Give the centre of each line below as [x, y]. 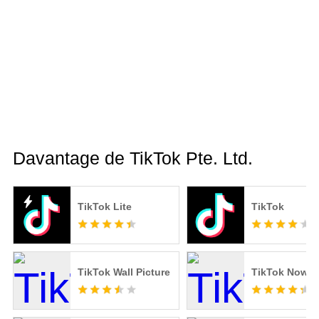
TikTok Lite [104, 207]
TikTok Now [279, 272]
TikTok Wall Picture [124, 272]
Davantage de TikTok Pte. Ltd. [132, 158]
